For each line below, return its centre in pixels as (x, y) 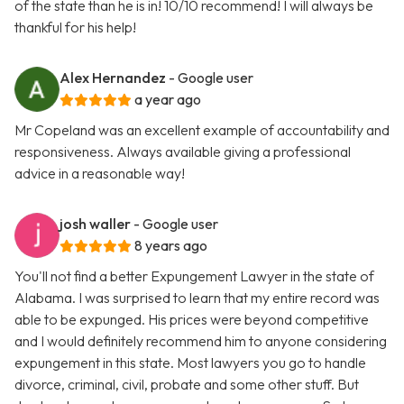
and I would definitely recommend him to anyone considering (201, 341)
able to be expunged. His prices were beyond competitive (192, 320)
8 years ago (171, 246)
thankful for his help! (75, 28)
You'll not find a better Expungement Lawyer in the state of (194, 276)
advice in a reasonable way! (100, 174)
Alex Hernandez (113, 78)
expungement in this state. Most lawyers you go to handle (190, 363)
